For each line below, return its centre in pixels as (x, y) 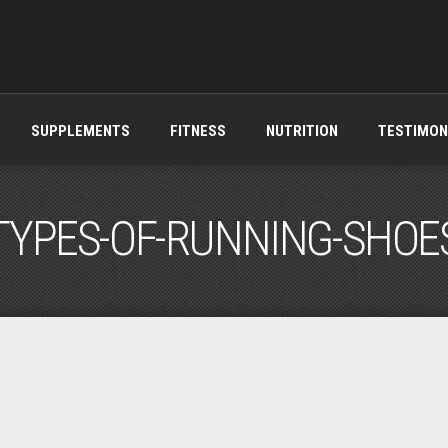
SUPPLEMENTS (80, 131)
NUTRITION (301, 131)
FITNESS (197, 131)
